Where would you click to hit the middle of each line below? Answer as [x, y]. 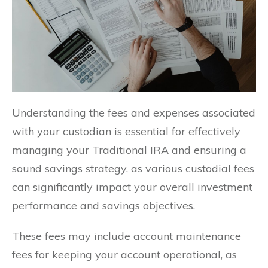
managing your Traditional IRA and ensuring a [129, 150]
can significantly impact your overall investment [132, 187]
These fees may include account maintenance [127, 236]
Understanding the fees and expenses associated [134, 113]
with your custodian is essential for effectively [126, 132]
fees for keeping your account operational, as [124, 255]
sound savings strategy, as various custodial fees [133, 169]
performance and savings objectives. [103, 206]
